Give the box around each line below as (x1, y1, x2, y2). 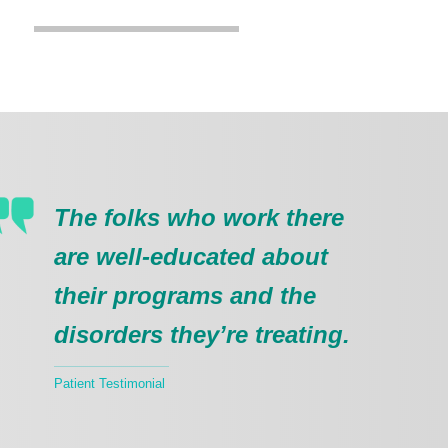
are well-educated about (53, 243, 328, 271)
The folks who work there (53, 204, 344, 232)
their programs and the (53, 282, 316, 310)
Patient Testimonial (53, 375, 169, 391)
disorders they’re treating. (53, 321, 350, 349)
